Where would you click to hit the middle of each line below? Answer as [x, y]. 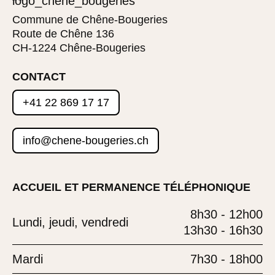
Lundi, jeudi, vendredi [70, 222]
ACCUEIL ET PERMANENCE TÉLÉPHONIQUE [131, 187]
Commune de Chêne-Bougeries [90, 19]
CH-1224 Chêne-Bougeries [79, 48]
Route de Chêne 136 [63, 33]
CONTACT [39, 76]
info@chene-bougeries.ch [86, 140]
